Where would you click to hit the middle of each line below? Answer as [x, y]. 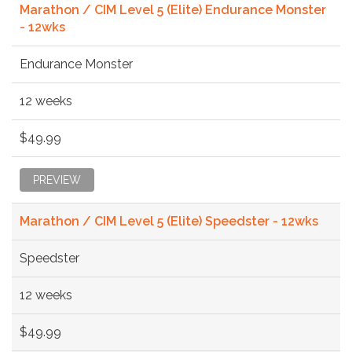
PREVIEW [57, 180]
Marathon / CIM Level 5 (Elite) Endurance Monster [173, 9]
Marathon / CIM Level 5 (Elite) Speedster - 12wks [169, 221]
